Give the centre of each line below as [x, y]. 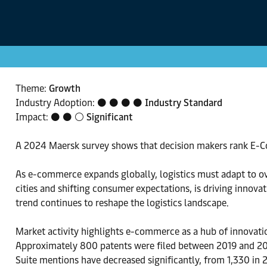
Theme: [32, 89]
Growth [65, 89]
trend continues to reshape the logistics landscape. [122, 203]
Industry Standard [184, 103]
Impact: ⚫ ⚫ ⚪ [51, 117]
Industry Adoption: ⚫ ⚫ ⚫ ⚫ [80, 103]
